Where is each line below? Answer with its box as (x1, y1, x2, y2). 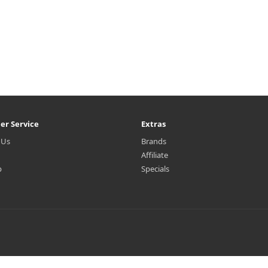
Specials (141, 163, 169, 174)
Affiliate (141, 150, 168, 160)
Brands (141, 136, 166, 147)
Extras (141, 118, 166, 129)
